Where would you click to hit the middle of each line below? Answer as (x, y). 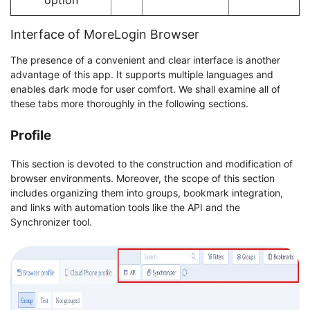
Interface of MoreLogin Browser (105, 34)
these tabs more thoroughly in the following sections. (129, 103)
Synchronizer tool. (51, 221)
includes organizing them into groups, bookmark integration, (147, 192)
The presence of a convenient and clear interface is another (145, 60)
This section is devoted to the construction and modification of (152, 163)
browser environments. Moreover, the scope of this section (143, 178)
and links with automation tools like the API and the (125, 207)
